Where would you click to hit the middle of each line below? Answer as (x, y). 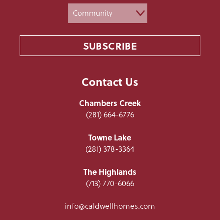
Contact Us (110, 82)
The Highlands (110, 172)
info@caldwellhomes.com (110, 206)
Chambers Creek (110, 103)
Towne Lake (110, 137)
